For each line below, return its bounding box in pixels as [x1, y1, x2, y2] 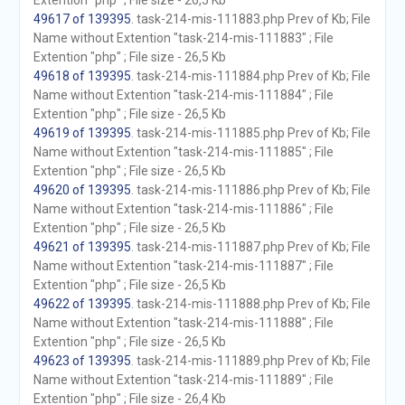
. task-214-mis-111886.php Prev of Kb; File [130, 183, 371, 197]
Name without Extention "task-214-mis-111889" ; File [33, 372, 334, 387]
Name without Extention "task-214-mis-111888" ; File [33, 316, 334, 330]
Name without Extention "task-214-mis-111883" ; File [33, 31, 334, 45]
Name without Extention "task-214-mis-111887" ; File [33, 259, 334, 273]
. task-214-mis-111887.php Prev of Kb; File [130, 240, 371, 254]
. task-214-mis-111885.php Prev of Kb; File [130, 126, 371, 140]
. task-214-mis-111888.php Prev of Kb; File [130, 297, 371, 311]
